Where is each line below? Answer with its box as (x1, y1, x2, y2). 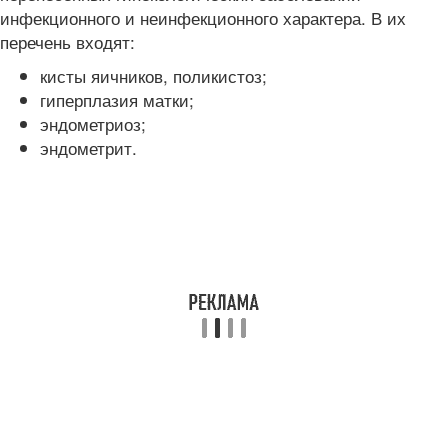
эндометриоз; (40, 111, 146, 136)
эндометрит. (40, 135, 137, 160)
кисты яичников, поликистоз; (40, 63, 267, 88)
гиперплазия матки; (40, 87, 194, 112)
